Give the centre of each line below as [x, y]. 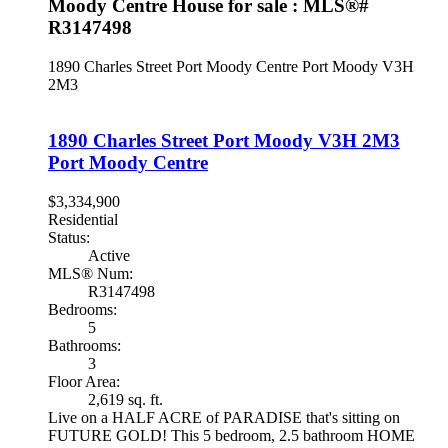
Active [109, 255]
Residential [83, 219]
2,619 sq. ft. [125, 399]
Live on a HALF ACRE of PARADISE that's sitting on [224, 417]
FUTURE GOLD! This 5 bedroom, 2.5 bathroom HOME [231, 435]
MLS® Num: [90, 273]
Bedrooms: [82, 309]
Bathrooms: [84, 345]
